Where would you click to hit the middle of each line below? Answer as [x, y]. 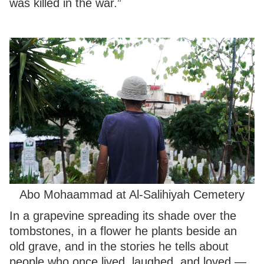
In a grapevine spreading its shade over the [123, 215]
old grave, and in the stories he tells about [119, 246]
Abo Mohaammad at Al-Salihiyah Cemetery [132, 194]
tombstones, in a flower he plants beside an [123, 231]
